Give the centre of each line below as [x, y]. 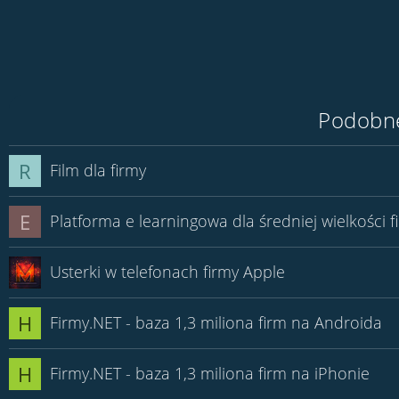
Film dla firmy [98, 170]
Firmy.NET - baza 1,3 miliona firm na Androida [216, 322]
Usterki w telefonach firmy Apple [167, 272]
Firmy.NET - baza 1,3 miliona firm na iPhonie [210, 373]
